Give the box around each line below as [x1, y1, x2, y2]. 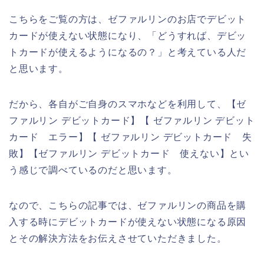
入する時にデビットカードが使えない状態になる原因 [9, 216, 247, 227]
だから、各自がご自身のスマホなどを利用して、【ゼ [9, 98, 247, 109]
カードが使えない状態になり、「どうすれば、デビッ [9, 30, 247, 41]
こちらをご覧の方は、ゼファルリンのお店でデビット [9, 14, 247, 24]
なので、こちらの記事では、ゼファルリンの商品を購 [9, 200, 247, 210]
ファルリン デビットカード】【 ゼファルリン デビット [9, 115, 255, 126]
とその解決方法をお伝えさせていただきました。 [9, 233, 227, 243]
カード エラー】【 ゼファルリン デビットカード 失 [9, 131, 252, 142]
